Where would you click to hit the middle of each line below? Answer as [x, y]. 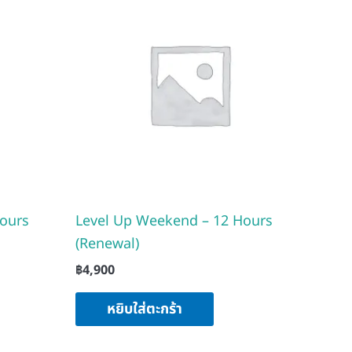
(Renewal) [107, 244]
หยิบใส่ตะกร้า [145, 309]
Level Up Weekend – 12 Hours [174, 221]
